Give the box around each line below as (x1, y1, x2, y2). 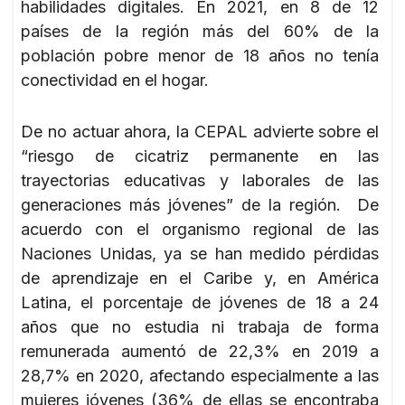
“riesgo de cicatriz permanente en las (21, 146, 379, 165)
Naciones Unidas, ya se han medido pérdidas (21, 243, 379, 263)
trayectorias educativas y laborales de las (21, 170, 379, 190)
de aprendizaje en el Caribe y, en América (21, 268, 379, 287)
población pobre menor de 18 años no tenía (21, 45, 379, 65)
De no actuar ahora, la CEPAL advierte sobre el (21, 121, 379, 141)
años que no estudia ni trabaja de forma (21, 316, 379, 336)
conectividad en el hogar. (21, 70, 209, 89)
